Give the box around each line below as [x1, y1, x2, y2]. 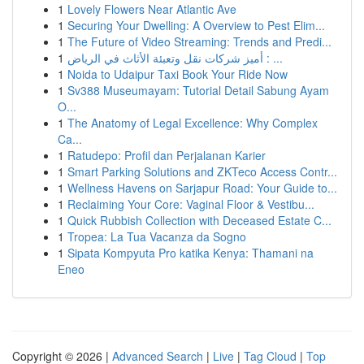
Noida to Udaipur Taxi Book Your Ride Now [67, 66, 288, 82]
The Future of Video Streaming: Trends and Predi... [67, 33, 331, 50]
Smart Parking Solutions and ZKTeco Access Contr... [67, 163, 337, 180]
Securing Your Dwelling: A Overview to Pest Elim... [67, 17, 325, 33]
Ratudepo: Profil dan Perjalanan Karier [67, 147, 266, 163]
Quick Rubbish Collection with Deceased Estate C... [67, 212, 331, 228]
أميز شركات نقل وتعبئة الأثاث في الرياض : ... [263, 50, 283, 66]
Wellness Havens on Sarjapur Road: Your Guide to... [67, 180, 337, 196]
